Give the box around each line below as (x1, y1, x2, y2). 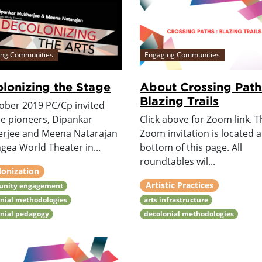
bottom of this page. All (140, 141, 242, 154)
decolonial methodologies (144, 209, 235, 219)
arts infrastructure (144, 195, 209, 205)
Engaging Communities (144, 50, 220, 60)
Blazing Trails (140, 94, 219, 108)
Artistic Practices (145, 180, 213, 191)
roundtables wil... (140, 155, 215, 168)
